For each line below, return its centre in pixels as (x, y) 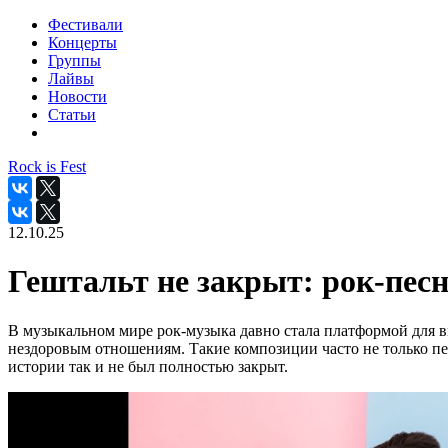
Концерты (82, 42)
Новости (77, 96)
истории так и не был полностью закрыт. (148, 366)
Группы (74, 60)
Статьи (72, 114)
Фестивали (85, 24)
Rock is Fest (47, 166)
